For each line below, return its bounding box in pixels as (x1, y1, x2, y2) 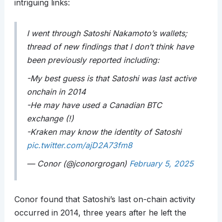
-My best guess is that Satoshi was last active (26, 73, 196, 84)
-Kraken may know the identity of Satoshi (26, 127, 181, 137)
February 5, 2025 (129, 159, 193, 169)
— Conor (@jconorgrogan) (26, 159, 129, 169)
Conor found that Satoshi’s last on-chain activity (14, 194, 195, 205)
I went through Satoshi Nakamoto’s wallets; (26, 28, 187, 39)
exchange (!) (26, 113, 74, 124)
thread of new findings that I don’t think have (26, 42, 194, 52)
